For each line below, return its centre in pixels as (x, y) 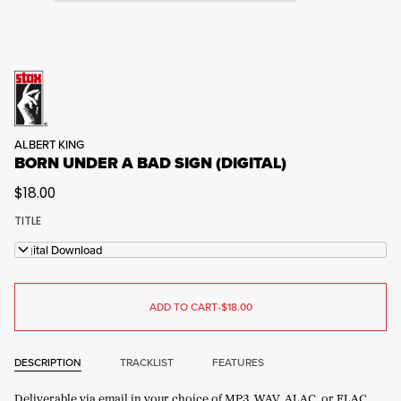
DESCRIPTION (48, 362)
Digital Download (59, 249)
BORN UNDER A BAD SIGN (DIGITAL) (150, 163)
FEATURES (238, 362)
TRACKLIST (147, 362)
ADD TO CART (183, 307)
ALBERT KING (49, 145)
